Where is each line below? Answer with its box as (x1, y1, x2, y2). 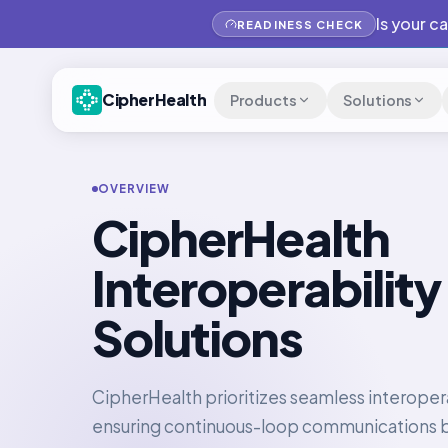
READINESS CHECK (237, 17, 363, 31)
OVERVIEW (98, 181, 171, 196)
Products (230, 90, 298, 109)
